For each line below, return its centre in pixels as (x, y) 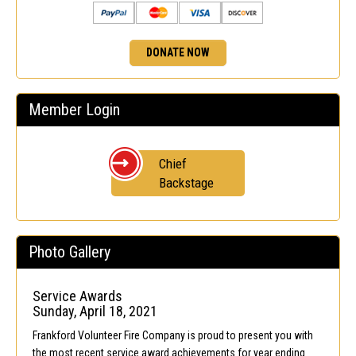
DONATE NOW (178, 52)
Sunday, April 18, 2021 (95, 311)
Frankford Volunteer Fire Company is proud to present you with (173, 335)
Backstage (186, 183)
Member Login (74, 110)
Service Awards (77, 296)
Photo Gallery (70, 252)
